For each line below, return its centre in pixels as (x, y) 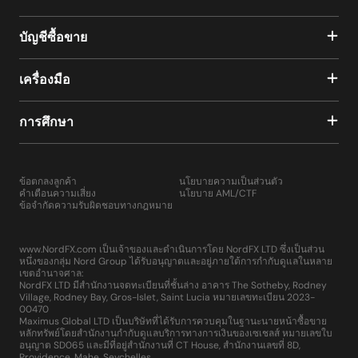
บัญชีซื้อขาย (53, 38)
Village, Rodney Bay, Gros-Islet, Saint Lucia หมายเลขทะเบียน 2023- (167, 298)
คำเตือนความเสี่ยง (58, 194)
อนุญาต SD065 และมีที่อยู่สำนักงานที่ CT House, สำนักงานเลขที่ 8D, (160, 346)
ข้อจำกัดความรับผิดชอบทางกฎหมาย (96, 206)
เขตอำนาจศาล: (51, 274)
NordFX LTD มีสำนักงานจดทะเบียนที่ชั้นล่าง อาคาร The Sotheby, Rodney (173, 286)
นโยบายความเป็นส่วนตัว (231, 182)
